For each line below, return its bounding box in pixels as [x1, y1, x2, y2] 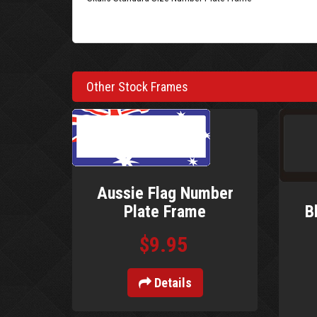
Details [151, 275, 192, 290]
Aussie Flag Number [96, 183, 234, 203]
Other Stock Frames [86, 79, 188, 94]
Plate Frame [124, 202, 207, 221]
